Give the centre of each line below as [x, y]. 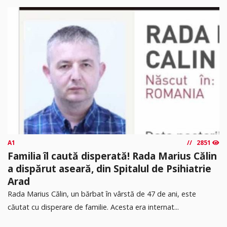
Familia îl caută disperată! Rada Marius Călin [112, 156]
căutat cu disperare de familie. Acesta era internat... [93, 207]
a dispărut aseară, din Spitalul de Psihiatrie [109, 168]
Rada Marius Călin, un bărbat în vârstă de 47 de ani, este [102, 194]
